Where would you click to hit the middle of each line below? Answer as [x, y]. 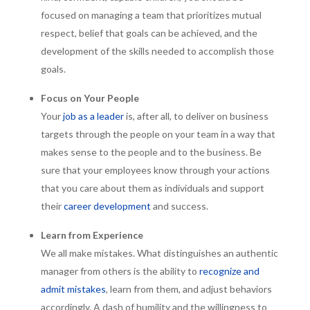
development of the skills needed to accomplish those [157, 51]
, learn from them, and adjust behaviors [189, 289]
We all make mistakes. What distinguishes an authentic [159, 253]
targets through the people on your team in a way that [158, 134]
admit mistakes [73, 289]
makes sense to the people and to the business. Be [151, 152]
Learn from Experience [92, 235]
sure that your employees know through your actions [155, 170]
